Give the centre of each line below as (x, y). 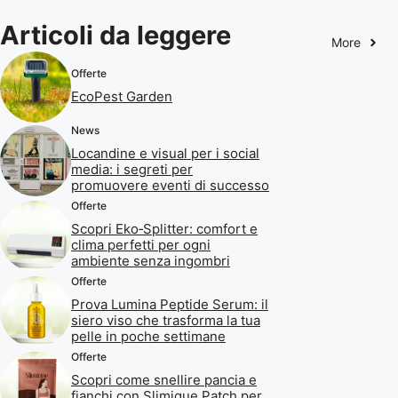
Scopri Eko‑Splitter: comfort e (164, 229)
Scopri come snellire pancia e (164, 380)
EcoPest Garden (122, 96)
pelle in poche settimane (148, 336)
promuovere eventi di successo (170, 185)
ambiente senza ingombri (151, 261)
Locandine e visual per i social (165, 153)
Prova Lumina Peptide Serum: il (170, 304)
